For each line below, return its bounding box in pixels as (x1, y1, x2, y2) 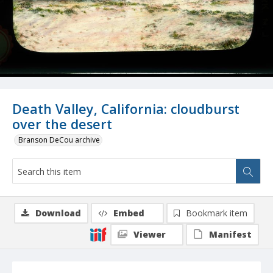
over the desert (12, 115, 112, 133)
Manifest (209, 229, 252, 241)
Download (35, 207, 81, 219)
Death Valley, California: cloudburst (12, 100, 239, 118)
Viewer (133, 229, 166, 241)
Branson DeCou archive (18, 135, 100, 146)
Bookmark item (186, 207, 247, 219)
